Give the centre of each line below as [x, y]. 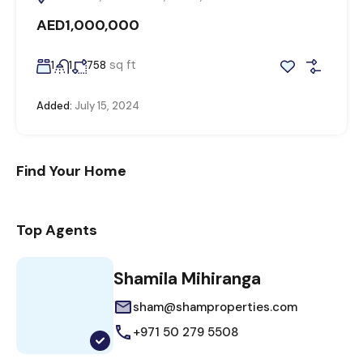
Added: [54, 105]
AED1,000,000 [88, 25]
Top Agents [57, 230]
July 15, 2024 [106, 105]
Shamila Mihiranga [187, 278]
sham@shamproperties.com [215, 307]
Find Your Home [71, 171]
